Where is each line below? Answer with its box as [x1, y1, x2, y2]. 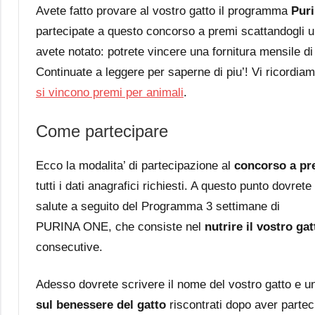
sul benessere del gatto [36, 297, 166, 311]
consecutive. [36, 240, 103, 254]
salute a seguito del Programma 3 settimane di [36, 199, 280, 213]
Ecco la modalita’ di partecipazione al [36, 158, 234, 172]
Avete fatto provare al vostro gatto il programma [36, 4, 291, 18]
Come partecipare [36, 121, 168, 141]
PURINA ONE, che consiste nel [36, 219, 205, 233]
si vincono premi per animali [36, 85, 184, 99]
